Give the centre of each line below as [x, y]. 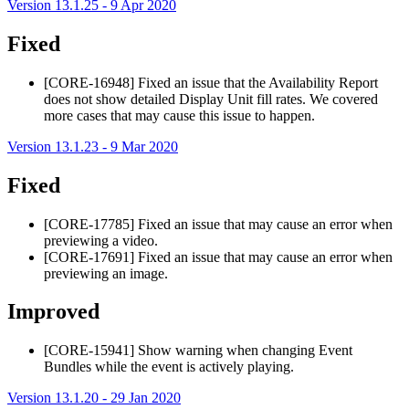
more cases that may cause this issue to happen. [179, 115]
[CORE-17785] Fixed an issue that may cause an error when [218, 224]
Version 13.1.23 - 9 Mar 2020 [93, 146]
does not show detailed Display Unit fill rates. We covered [211, 99]
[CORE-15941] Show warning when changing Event [198, 351]
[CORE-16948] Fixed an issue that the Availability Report [211, 82]
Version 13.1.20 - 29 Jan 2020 [94, 398]
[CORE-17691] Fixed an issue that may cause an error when [218, 257]
